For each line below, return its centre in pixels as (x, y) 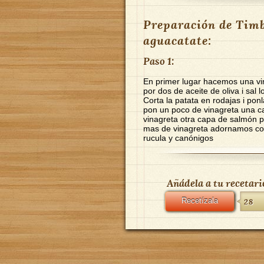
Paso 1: (159, 61)
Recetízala (200, 201)
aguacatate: (177, 40)
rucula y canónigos (178, 138)
